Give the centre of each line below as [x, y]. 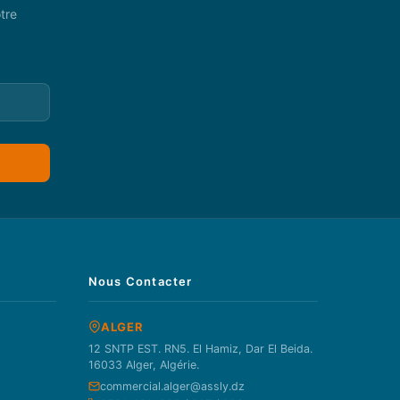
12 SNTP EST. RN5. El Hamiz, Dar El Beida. [200, 348]
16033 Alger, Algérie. [143, 364]
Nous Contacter [140, 281]
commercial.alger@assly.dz [172, 386]
